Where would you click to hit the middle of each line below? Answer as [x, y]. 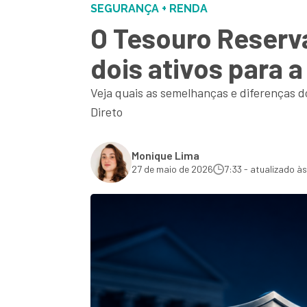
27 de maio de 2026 [172, 169]
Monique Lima [165, 155]
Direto [107, 112]
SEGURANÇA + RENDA [149, 9]
